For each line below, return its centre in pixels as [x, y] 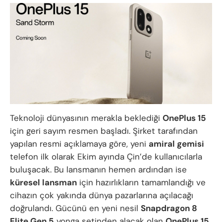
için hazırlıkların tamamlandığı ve [141, 183]
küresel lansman [43, 183]
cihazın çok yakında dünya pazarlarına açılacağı [102, 195]
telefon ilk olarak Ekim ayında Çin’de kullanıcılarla [106, 157]
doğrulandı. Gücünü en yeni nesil [75, 208]
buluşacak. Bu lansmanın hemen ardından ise [98, 170]
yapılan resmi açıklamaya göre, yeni [79, 144]
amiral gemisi [176, 144]
